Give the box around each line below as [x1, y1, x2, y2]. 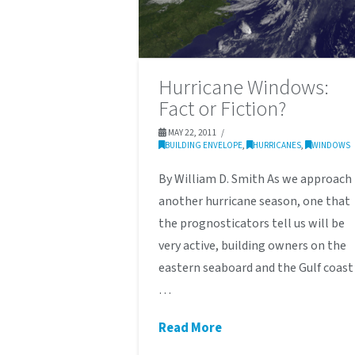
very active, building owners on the [158, 237, 347, 255]
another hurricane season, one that [158, 193, 351, 211]
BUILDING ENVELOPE [165, 139, 243, 152]
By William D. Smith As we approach [158, 170, 353, 189]
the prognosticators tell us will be [158, 215, 345, 233]
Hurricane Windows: [158, 73, 330, 104]
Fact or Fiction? [158, 94, 287, 125]
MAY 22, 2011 [166, 127, 218, 139]
